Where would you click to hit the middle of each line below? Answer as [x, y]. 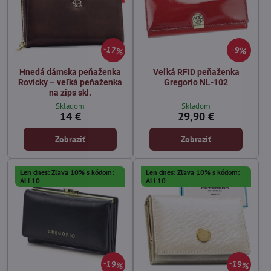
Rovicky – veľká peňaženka [70, 82]
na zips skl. [70, 92]
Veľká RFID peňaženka [196, 72]
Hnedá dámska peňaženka [70, 72]
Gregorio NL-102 [196, 82]
